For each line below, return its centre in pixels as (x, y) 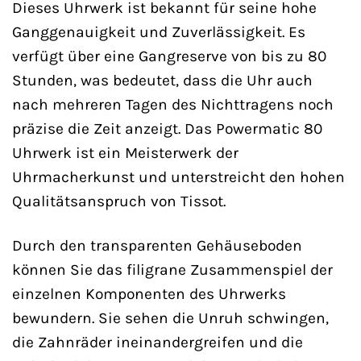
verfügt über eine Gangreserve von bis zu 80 (169, 56)
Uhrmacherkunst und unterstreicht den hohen (178, 177)
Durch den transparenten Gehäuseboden (157, 246)
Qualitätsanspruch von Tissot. (119, 201)
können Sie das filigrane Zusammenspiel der (172, 270)
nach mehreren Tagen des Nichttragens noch (173, 105)
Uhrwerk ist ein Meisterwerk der (125, 153)
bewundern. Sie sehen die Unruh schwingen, (170, 318)
